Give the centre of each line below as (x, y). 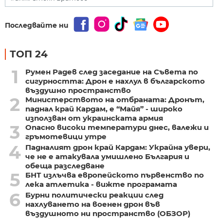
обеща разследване (65, 165)
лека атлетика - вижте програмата (101, 184)
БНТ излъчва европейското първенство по (114, 175)
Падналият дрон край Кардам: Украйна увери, (118, 147)
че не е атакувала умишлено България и (107, 156)
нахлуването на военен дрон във (92, 204)
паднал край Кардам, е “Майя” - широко (104, 109)
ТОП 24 (29, 54)
